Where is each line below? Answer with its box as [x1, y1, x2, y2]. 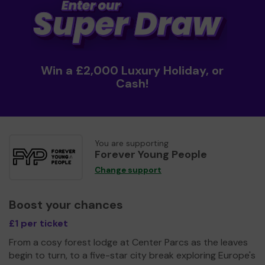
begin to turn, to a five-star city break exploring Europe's [9, 248, 256, 261]
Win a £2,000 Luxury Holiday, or [41, 62, 224, 78]
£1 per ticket [9, 216, 68, 230]
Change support [95, 164, 161, 175]
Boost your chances [9, 196, 123, 212]
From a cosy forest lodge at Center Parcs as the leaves [9, 235, 248, 248]
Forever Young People [95, 147, 207, 161]
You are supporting [95, 138, 169, 148]
